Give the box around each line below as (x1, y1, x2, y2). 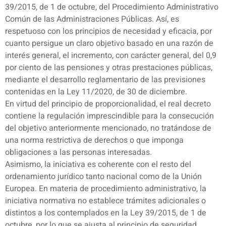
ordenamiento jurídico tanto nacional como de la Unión (5, 171, 202, 183)
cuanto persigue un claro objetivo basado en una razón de (5, 37, 213, 50)
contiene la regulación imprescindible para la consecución (5, 110, 214, 123)
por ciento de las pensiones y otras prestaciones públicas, (5, 62, 212, 74)
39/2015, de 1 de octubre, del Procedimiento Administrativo (5, 1, 218, 14)
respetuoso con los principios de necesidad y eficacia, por (5, 25, 212, 38)
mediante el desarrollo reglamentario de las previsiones (5, 74, 205, 86)
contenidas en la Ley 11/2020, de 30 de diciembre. (5, 86, 187, 98)
